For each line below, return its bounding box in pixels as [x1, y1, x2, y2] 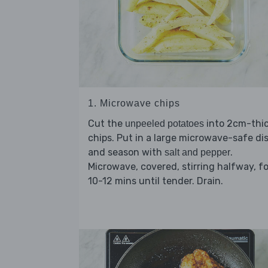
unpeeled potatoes [125, 118, 204, 129]
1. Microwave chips [88, 98, 180, 109]
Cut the [88, 118, 125, 130]
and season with [88, 147, 165, 159]
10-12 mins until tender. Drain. [88, 175, 223, 187]
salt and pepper [165, 147, 230, 158]
